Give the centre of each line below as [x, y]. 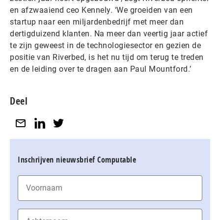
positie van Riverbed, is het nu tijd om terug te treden [107, 57]
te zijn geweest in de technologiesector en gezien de [105, 45]
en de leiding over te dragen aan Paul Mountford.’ [101, 69]
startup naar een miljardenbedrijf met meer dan [97, 22]
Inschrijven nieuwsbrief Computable [77, 159]
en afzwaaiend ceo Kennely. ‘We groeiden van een [101, 10]
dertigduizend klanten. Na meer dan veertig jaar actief [109, 33]
